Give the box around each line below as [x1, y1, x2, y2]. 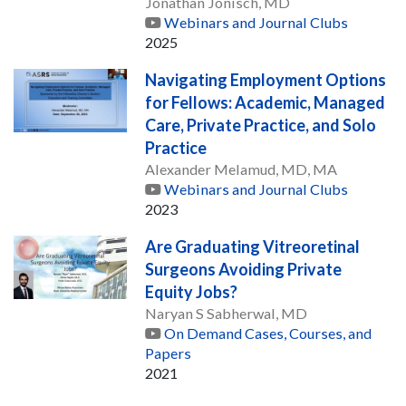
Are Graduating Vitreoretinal [145, 236, 361, 256]
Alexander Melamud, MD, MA [145, 159, 338, 178]
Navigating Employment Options [145, 69, 387, 90]
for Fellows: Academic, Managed [145, 92, 386, 112]
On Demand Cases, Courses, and [164, 324, 372, 342]
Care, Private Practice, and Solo [145, 114, 377, 135]
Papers [145, 343, 192, 362]
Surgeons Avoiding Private [145, 258, 343, 279]
